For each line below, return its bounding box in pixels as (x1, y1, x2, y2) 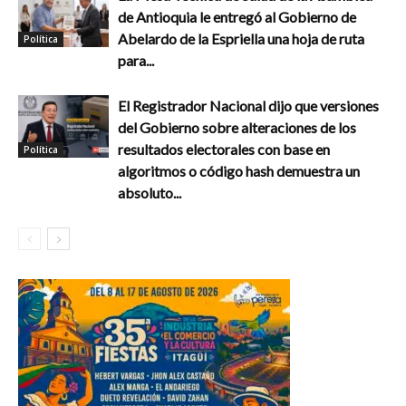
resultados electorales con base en (118, 140, 330, 158)
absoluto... (118, 184, 181, 201)
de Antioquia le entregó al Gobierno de (118, 8, 356, 25)
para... (118, 52, 154, 69)
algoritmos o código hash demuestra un (118, 162, 360, 179)
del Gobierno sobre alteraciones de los (118, 119, 356, 136)
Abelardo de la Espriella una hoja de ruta (118, 30, 364, 47)
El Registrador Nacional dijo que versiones (118, 97, 379, 114)
